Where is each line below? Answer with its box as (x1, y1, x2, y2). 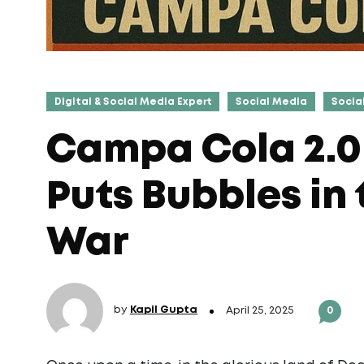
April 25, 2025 (226, 306, 294, 315)
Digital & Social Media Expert (54, 97, 211, 106)
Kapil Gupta (130, 305, 197, 314)
